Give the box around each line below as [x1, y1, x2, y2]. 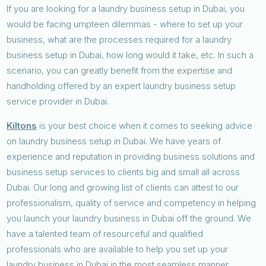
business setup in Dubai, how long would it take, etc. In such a [7, 49, 254, 61]
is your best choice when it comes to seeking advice [37, 119, 253, 131]
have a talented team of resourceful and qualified [7, 227, 204, 239]
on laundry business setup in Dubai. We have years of [7, 135, 221, 147]
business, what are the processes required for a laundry [7, 33, 232, 45]
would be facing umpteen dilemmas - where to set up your [7, 18, 243, 30]
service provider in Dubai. [7, 95, 109, 107]
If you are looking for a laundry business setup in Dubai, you [7, 2, 245, 14]
